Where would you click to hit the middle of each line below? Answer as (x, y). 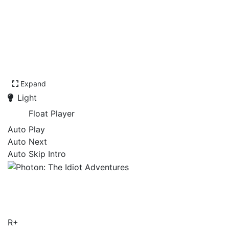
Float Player (52, 113)
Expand (33, 84)
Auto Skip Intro (37, 154)
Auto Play (26, 129)
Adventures (52, 202)
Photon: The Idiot (74, 182)
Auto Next (27, 142)
